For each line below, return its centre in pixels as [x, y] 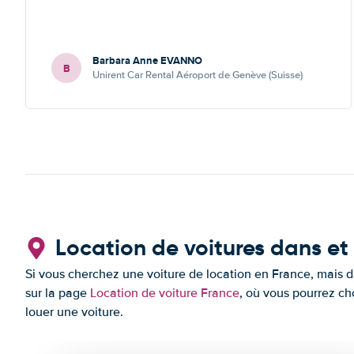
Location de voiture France [165, 293]
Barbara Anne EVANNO [147, 60]
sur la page [58, 293]
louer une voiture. [74, 312]
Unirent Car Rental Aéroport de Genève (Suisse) [198, 75]
